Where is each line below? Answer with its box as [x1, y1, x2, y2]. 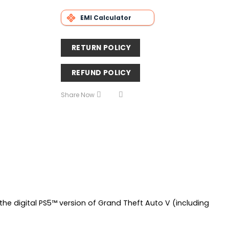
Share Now [60, 90, 95, 100]
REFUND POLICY [71, 67, 131, 78]
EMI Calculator [80, 13, 131, 22]
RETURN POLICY [71, 42, 131, 53]
